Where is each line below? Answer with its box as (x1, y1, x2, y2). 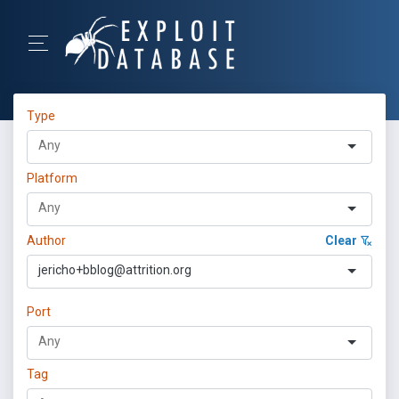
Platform (27, 171, 77, 185)
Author (27, 233, 66, 248)
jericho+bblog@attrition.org (38, 263, 191, 277)
